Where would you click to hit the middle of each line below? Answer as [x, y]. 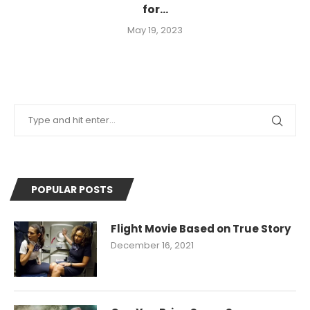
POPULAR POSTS [72, 190]
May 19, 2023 [155, 30]
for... [155, 9]
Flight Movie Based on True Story [201, 229]
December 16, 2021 [152, 245]
